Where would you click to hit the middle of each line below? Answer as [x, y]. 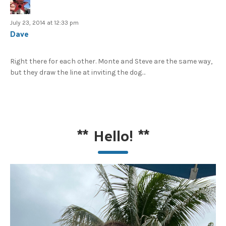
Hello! [113, 135]
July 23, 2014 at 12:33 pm [44, 23]
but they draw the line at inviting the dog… [78, 73]
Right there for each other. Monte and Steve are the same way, [111, 62]
